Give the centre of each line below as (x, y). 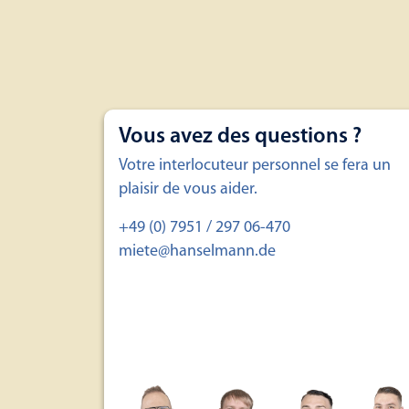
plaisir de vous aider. (188, 189)
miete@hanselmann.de (197, 252)
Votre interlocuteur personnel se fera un (255, 166)
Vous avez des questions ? (240, 137)
